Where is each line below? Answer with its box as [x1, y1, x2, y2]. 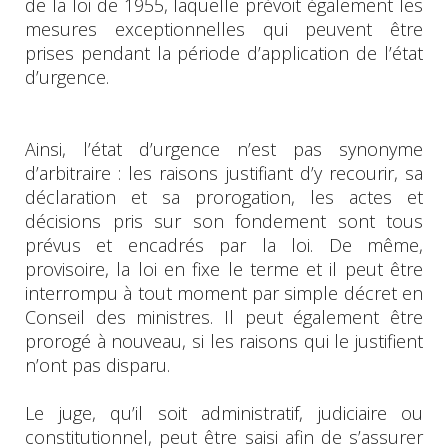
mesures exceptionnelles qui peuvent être [25, 16, 423, 41]
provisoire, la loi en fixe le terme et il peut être [25, 256, 423, 281]
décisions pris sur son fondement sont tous [25, 208, 423, 233]
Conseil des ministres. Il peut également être [25, 304, 423, 329]
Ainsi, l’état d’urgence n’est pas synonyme [25, 136, 423, 161]
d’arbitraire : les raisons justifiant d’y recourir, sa [25, 160, 423, 185]
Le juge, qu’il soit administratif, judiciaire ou [25, 400, 423, 425]
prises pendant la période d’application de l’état [25, 40, 423, 65]
